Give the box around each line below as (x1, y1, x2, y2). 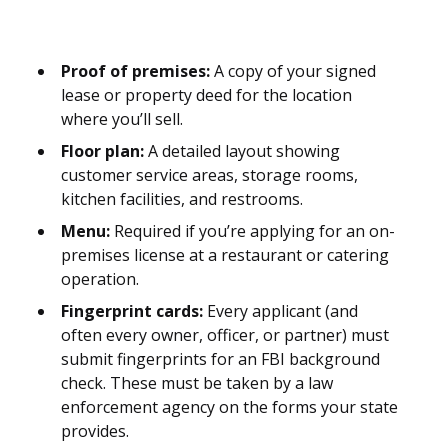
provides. (61, 420, 129, 443)
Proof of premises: (61, 60, 210, 83)
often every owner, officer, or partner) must (61, 324, 389, 347)
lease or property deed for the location (61, 84, 352, 107)
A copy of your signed (210, 60, 376, 83)
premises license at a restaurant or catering (61, 244, 389, 267)
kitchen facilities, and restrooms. (61, 188, 303, 211)
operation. (61, 268, 139, 291)
